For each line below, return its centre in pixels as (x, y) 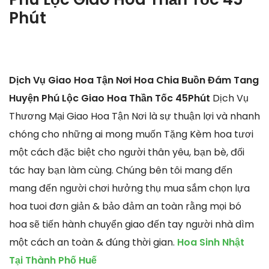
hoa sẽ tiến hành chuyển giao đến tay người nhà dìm (131, 224)
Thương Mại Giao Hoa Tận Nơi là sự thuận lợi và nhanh (134, 116)
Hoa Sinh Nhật (211, 242)
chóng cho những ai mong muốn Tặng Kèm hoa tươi (131, 134)
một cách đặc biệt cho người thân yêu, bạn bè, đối (127, 152)
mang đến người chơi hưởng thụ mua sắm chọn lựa (129, 188)
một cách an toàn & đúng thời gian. (93, 242)
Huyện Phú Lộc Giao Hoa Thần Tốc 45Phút (111, 98)
